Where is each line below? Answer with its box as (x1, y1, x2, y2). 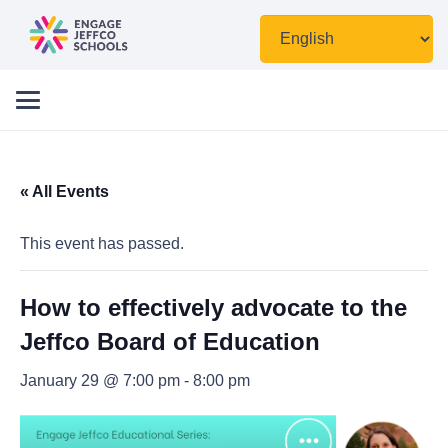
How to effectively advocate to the (20, 294, 407, 321)
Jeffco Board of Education (20, 328, 320, 355)
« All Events (20, 183, 109, 200)
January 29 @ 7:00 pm (20, 372, 180, 389)
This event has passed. (20, 235, 184, 252)
